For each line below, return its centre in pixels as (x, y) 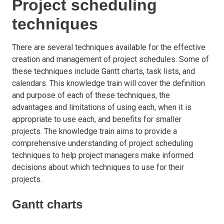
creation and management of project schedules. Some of (110, 59)
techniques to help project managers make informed (103, 155)
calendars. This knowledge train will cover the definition (108, 83)
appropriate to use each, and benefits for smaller (97, 119)
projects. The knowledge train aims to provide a (94, 131)
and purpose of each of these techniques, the (91, 95)
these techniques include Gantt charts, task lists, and (103, 71)
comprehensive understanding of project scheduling (102, 143)
